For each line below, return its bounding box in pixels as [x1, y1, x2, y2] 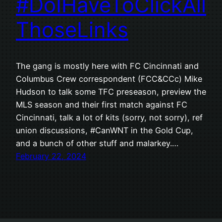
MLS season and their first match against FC [16, 100, 187, 110]
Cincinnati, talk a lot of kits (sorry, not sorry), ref [16, 112, 203, 123]
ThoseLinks [16, 17, 128, 43]
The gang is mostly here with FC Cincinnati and [16, 61, 199, 71]
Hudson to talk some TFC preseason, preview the [16, 87, 206, 97]
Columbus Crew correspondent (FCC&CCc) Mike [16, 74, 202, 84]
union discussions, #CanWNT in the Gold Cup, [16, 125, 193, 136]
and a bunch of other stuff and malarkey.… [16, 138, 178, 149]
